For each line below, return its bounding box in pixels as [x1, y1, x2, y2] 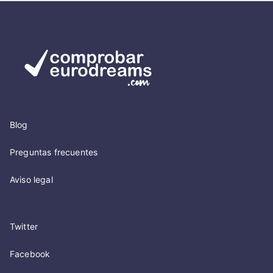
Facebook [10, 249, 51, 260]
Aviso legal [10, 174, 53, 185]
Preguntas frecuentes [10, 147, 98, 158]
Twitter [10, 221, 38, 232]
